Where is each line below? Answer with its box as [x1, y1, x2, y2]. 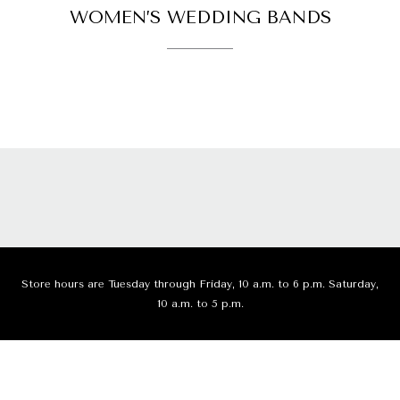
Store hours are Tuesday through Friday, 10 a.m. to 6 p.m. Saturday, [21, 278, 379, 291]
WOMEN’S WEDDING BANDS [69, 7, 331, 29]
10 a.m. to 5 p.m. [156, 297, 244, 311]
